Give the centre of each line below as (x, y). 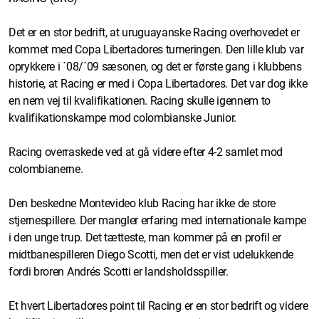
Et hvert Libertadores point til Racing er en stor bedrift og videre (158, 305)
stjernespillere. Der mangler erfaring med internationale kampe (158, 220)
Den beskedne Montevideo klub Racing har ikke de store (142, 203)
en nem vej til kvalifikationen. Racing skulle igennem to (140, 100)
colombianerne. (46, 169)
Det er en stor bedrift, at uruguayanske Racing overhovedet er (154, 32)
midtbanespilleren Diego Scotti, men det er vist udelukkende (151, 254)
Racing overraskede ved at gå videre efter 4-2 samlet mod (146, 152)
